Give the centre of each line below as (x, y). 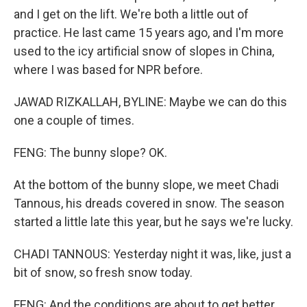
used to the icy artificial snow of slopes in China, (144, 51)
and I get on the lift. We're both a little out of (131, 14)
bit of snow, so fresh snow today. (103, 272)
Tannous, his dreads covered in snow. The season (149, 203)
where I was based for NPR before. (108, 70)
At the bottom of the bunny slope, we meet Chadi (146, 185)
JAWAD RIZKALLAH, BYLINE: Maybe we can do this (150, 102)
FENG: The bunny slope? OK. (90, 152)
